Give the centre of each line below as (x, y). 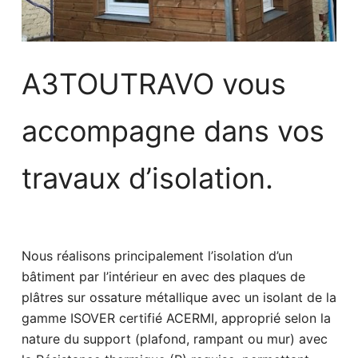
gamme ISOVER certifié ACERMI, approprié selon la (176, 318)
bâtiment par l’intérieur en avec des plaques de (163, 276)
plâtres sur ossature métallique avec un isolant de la (179, 297)
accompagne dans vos (173, 131)
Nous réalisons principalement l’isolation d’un (157, 256)
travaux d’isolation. (147, 178)
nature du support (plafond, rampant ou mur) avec (174, 339)
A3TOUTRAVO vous (153, 84)
